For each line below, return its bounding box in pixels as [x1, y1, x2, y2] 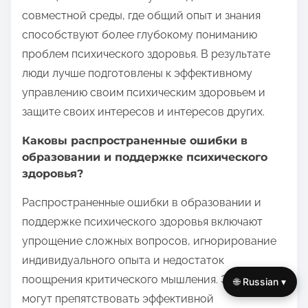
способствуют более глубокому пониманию [22, 28, 257, 42]
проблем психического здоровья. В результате [22, 47, 270, 61]
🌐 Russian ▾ [234, 276, 286, 287]
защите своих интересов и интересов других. [22, 105, 265, 119]
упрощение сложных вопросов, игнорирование [22, 234, 276, 248]
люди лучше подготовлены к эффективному [22, 67, 252, 80]
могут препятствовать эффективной [22, 292, 214, 306]
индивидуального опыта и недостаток [22, 254, 224, 267]
